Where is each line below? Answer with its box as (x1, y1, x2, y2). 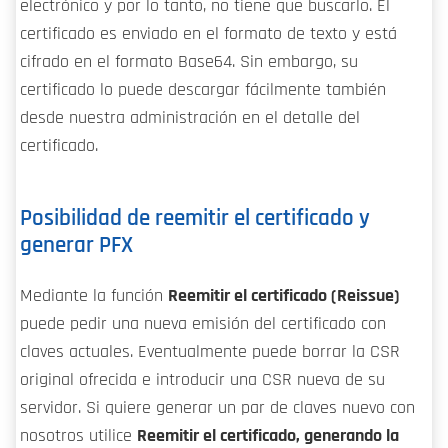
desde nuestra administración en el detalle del (20, 108, 360, 127)
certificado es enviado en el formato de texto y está (20, 24, 397, 43)
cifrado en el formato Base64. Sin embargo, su (20, 52, 358, 71)
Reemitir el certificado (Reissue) (168, 287, 400, 306)
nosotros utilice (20, 427, 137, 446)
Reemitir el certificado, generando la (137, 427, 399, 446)
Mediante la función (20, 287, 168, 306)
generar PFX (20, 234, 133, 258)
